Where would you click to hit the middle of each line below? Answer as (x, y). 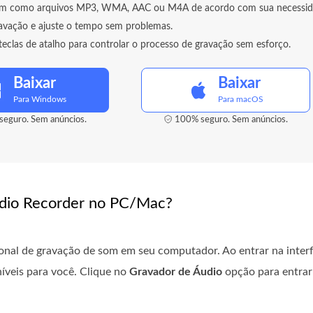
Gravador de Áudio (176, 272)
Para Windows (39, 99)
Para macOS (241, 99)
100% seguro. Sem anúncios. (231, 120)
